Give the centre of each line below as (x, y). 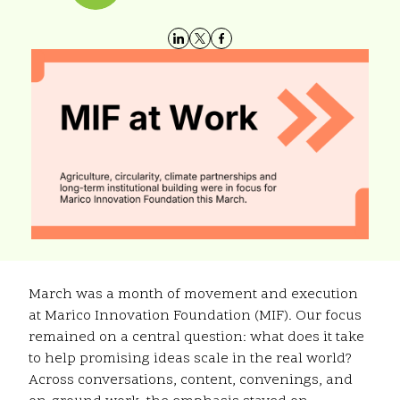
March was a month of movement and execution (193, 295)
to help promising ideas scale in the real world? (190, 359)
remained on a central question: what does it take (196, 338)
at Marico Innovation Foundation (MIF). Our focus (195, 317)
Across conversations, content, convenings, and (191, 381)
